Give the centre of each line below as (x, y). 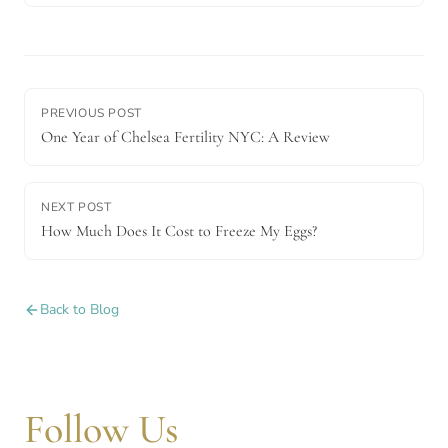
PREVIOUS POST (91, 112)
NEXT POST (76, 206)
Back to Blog (79, 309)
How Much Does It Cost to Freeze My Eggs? (179, 230)
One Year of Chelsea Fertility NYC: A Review (185, 136)
